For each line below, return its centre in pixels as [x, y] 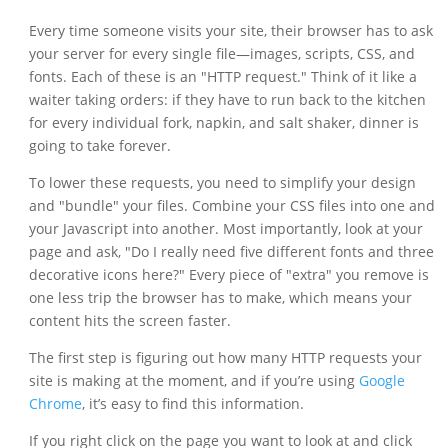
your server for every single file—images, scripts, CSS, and [221, 54]
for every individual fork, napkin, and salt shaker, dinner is [223, 123]
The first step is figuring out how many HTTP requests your [225, 358]
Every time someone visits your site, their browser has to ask [230, 31]
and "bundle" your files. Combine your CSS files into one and [231, 206]
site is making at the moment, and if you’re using [193, 381]
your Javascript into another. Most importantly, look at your [225, 229]
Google [381, 381]
